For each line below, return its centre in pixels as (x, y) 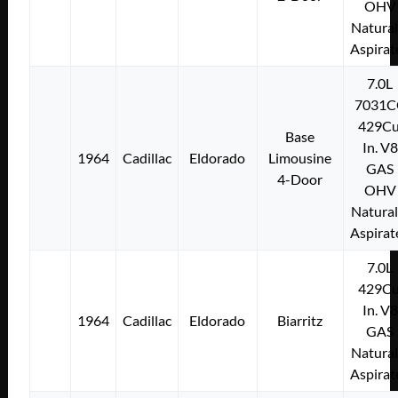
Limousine (300, 157)
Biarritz (300, 320)
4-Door (300, 179)
